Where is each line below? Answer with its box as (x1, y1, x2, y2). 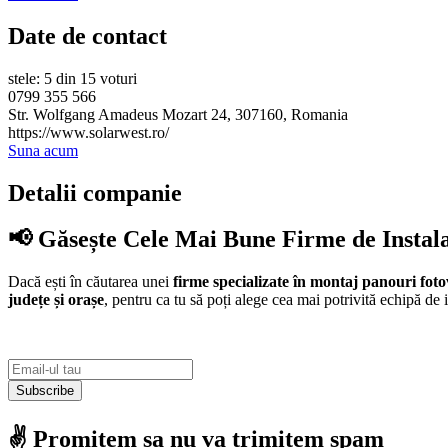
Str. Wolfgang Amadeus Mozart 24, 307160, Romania (8, 105, 348, 123)
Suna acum (8, 141, 78, 159)
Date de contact (8, 22, 167, 49)
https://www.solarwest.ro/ (8, 123, 169, 141)
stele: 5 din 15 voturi (8, 69, 137, 87)
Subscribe (16, 383, 74, 399)
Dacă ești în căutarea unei (8, 273, 173, 291)
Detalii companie (8, 179, 182, 206)
